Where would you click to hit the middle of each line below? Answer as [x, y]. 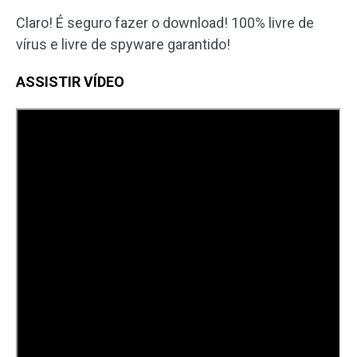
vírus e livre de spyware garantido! [123, 45]
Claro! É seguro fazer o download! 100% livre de [165, 23]
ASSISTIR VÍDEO [70, 82]
